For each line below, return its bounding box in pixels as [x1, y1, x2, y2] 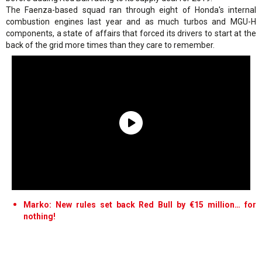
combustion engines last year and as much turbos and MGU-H [6, 16, 256, 26]
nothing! [23, 211, 56, 221]
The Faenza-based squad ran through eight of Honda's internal [6, 5, 256, 15]
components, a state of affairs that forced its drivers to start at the [6, 28, 256, 38]
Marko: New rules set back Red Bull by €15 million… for [23, 199, 256, 209]
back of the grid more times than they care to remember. [6, 40, 215, 50]
